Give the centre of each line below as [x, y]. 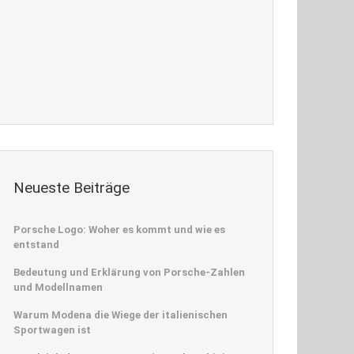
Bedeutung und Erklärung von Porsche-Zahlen [129, 273]
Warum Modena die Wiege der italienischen [121, 315]
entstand [36, 245]
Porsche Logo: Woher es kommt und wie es [119, 230]
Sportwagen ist [52, 330]
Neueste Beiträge [72, 187]
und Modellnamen [58, 288]
